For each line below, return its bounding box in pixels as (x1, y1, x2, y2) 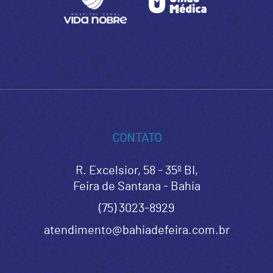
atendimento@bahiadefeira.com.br (43, 224, 230, 237)
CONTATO (112, 132, 161, 145)
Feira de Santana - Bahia (73, 180, 200, 193)
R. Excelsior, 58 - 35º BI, (75, 165, 198, 177)
